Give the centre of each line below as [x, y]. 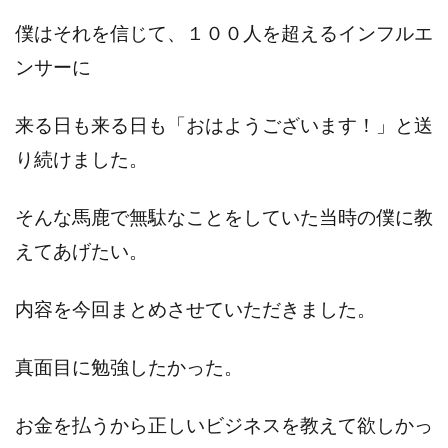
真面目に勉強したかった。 [129, 366]
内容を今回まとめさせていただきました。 [195, 308]
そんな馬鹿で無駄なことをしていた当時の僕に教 [224, 216]
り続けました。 [81, 158]
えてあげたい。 [81, 250]
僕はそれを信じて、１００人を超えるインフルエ [224, 32]
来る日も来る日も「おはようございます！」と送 [224, 124]
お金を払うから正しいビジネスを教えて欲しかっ [224, 424]
